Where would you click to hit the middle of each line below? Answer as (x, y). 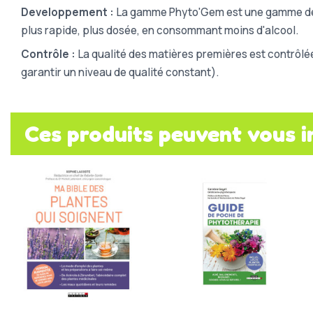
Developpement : (67, 12)
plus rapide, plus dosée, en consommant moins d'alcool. (160, 30)
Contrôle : (48, 54)
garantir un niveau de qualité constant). (120, 72)
